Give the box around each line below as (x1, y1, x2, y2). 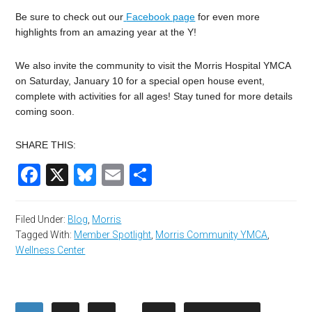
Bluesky (96, 162, 175, 187)
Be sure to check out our (15, 10, 124, 22)
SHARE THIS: (15, 139, 77, 150)
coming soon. (15, 105, 75, 117)
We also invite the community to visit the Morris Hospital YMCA (15, 59, 291, 71)
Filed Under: (15, 213, 68, 225)
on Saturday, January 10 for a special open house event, (15, 75, 265, 86)
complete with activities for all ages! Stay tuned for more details (15, 90, 293, 102)
